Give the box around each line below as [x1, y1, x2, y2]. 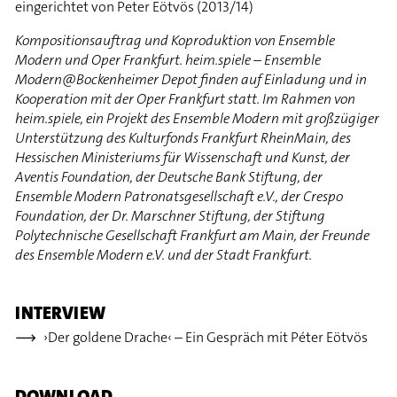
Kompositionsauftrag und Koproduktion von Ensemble [15, 30, 336, 50]
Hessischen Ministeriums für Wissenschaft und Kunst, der [15, 147, 351, 167]
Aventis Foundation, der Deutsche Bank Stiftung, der [15, 167, 323, 186]
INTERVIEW [15, 301, 106, 325]
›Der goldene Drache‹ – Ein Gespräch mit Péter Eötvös [43, 328, 369, 347]
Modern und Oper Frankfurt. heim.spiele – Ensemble [15, 50, 322, 69]
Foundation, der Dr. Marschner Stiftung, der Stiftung [15, 206, 326, 225]
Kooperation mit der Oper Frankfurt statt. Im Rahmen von [15, 89, 356, 108]
